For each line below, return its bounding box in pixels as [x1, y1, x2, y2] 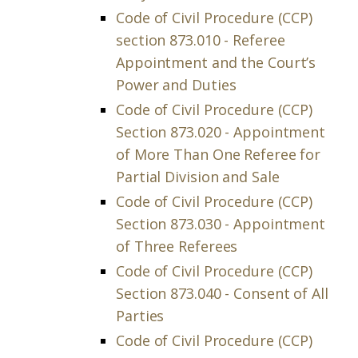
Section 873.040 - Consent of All [116, 284, 328, 303]
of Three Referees [116, 237, 238, 256]
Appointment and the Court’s [116, 53, 316, 72]
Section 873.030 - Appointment [116, 214, 326, 233]
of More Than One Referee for [116, 145, 321, 164]
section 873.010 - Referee [116, 30, 285, 50]
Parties [116, 306, 165, 325]
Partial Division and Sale [116, 167, 280, 186]
